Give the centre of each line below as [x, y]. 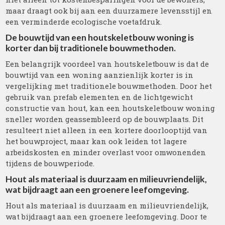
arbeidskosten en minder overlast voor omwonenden [106, 152]
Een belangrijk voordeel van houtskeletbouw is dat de [107, 64]
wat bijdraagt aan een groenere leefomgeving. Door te [106, 216]
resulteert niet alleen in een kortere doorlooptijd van [107, 130]
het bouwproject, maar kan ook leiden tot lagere [96, 141]
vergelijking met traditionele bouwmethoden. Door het [109, 86]
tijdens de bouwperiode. [50, 163]
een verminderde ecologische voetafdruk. [84, 22]
